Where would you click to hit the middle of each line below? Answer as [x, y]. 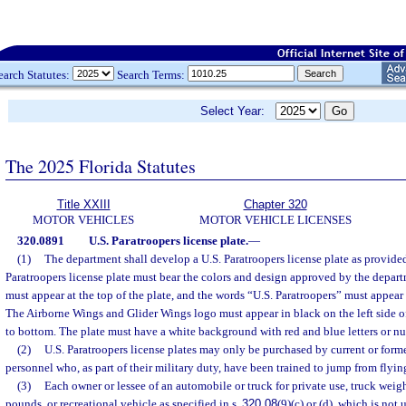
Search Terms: [151, 74]
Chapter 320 [275, 204]
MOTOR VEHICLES [83, 220]
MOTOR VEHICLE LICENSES [275, 220]
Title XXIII [83, 204]
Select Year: [238, 111]
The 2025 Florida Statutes [101, 166]
